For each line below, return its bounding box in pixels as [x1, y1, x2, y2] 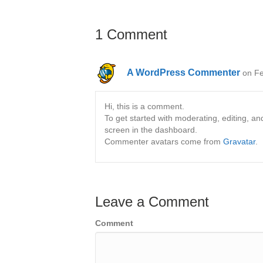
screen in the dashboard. [104, 125, 197, 134]
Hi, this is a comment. [104, 102, 184, 111]
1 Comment [95, 26, 167, 42]
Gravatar [223, 137, 255, 146]
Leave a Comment [95, 194, 209, 210]
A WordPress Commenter [127, 67, 240, 77]
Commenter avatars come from [104, 137, 223, 146]
